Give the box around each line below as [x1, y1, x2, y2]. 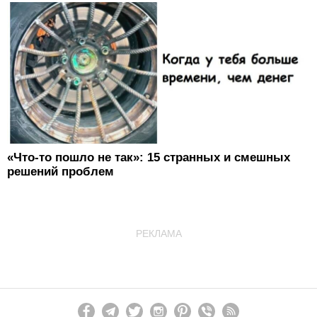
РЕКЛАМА [135, 227, 182, 239]
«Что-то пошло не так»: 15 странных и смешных [7, 150, 290, 164]
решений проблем [7, 164, 114, 178]
